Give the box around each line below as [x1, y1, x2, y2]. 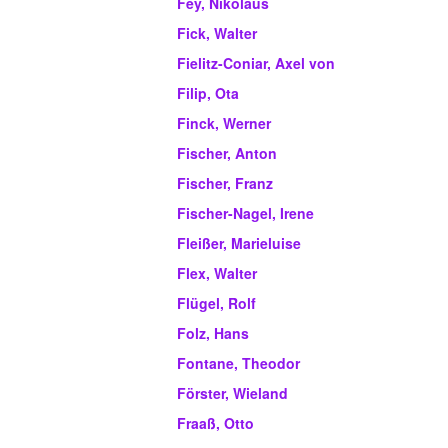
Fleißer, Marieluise [177, 233, 301, 254]
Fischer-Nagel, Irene [177, 203, 314, 224]
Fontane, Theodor [177, 353, 300, 374]
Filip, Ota [177, 83, 239, 104]
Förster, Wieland [177, 383, 288, 404]
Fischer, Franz [177, 173, 273, 194]
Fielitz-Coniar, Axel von [177, 53, 335, 74]
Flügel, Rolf [177, 293, 256, 314]
